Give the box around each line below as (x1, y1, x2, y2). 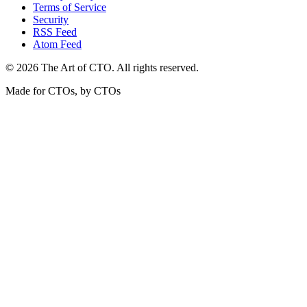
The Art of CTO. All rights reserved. (38, 62, 199, 74)
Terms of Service (33, 1, 106, 14)
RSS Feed (33, 26, 77, 38)
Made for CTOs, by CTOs (5, 85, 121, 97)
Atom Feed (33, 38, 82, 51)
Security (33, 14, 69, 26)
